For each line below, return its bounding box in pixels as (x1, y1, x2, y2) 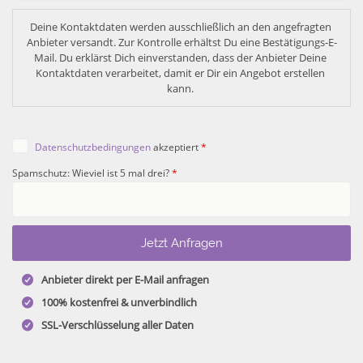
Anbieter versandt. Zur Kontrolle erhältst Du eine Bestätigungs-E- (26, 34, 337, 49)
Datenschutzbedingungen (35, 140, 152, 154)
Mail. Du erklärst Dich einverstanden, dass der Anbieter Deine (34, 49, 327, 65)
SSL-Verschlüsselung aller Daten (41, 318, 194, 333)
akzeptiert (151, 140, 202, 154)
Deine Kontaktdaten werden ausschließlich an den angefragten (29, 19, 331, 34)
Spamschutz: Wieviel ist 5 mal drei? (12, 165, 172, 179)
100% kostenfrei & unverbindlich (41, 295, 197, 310)
